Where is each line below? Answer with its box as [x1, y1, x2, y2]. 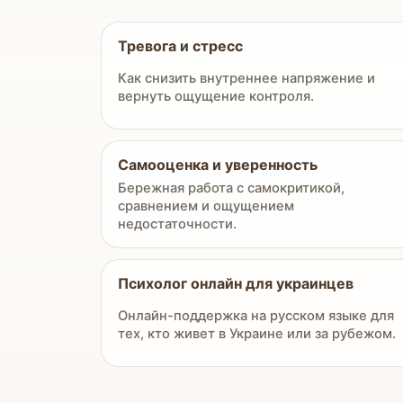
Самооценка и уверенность [118, 156, 318, 174]
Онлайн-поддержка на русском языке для [118, 308, 394, 324]
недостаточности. [118, 216, 237, 232]
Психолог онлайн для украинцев [118, 274, 354, 292]
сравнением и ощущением [118, 198, 294, 214]
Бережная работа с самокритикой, [118, 180, 345, 196]
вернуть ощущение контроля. [118, 88, 314, 104]
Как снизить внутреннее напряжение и [118, 70, 375, 86]
